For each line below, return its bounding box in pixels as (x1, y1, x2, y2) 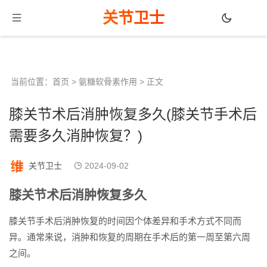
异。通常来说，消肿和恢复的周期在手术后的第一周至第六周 (9, 232, 250, 242)
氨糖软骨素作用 (79, 77, 137, 86)
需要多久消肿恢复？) (9, 128, 142, 144)
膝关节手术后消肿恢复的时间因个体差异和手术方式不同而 (9, 216, 241, 226)
